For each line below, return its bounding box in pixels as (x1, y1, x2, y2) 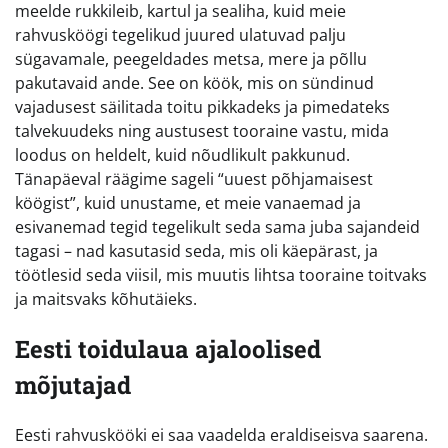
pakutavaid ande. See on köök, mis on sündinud (15, 71, 374, 94)
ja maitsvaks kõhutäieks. (15, 287, 197, 310)
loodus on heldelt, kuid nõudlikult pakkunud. (15, 143, 350, 166)
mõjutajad (15, 368, 131, 401)
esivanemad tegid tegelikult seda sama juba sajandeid (15, 215, 420, 238)
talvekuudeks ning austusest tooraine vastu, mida (15, 119, 389, 142)
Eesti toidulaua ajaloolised (15, 332, 321, 365)
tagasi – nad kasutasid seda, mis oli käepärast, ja (15, 239, 378, 262)
